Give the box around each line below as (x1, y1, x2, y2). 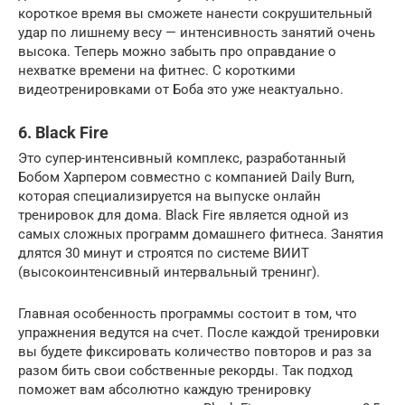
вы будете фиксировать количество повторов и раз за (18, 343, 372, 360)
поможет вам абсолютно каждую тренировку (18, 381, 311, 398)
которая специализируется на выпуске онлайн (18, 187, 321, 204)
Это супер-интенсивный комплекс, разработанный (18, 149, 346, 166)
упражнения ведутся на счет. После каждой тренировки (18, 324, 380, 341)
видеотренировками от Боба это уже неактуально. (18, 80, 344, 98)
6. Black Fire (18, 122, 108, 142)
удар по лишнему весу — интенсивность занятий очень (18, 24, 375, 41)
